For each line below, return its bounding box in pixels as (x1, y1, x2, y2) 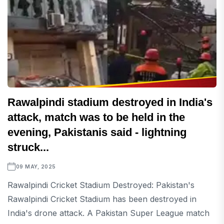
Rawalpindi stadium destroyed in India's (7, 96, 212, 109)
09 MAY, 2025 (15, 163, 56, 170)
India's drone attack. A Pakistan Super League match (7, 208, 209, 218)
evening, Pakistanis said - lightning (7, 126, 186, 139)
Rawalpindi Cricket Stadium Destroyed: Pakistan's (7, 180, 194, 190)
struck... (7, 141, 49, 154)
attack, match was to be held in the (7, 111, 185, 124)
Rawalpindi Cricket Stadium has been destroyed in (7, 194, 196, 204)
